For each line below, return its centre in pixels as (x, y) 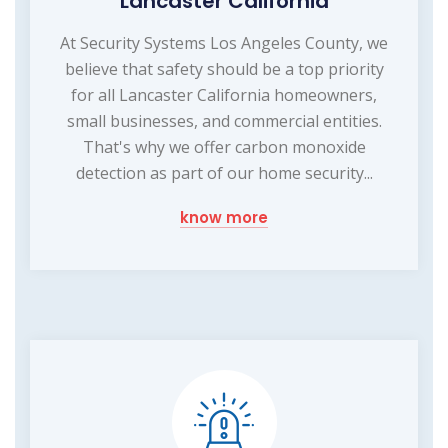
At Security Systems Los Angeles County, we (224, 42)
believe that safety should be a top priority (224, 68)
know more (224, 217)
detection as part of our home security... (224, 172)
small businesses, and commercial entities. (224, 120)
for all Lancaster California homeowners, (224, 94)
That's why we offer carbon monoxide (224, 146)
